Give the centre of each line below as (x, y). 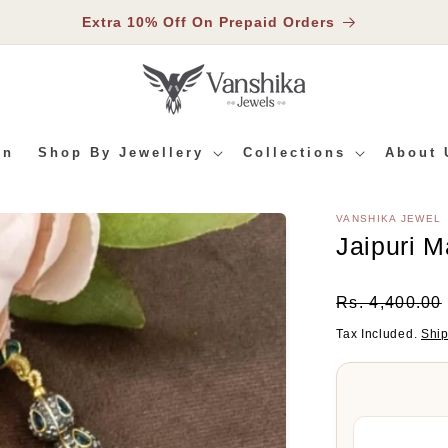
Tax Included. (378, 334)
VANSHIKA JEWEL (389, 218)
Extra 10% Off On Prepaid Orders (208, 22)
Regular (372, 295)
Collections (294, 152)
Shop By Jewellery (120, 152)
